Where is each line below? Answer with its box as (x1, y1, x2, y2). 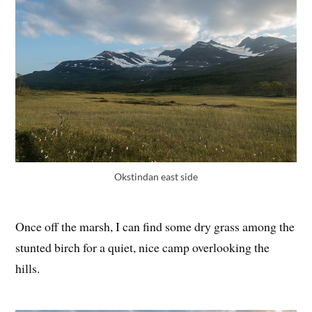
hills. (15, 260, 40, 277)
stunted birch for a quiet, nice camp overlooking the (15, 239, 270, 256)
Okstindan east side (114, 170, 198, 182)
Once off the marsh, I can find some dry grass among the (15, 218, 295, 235)
